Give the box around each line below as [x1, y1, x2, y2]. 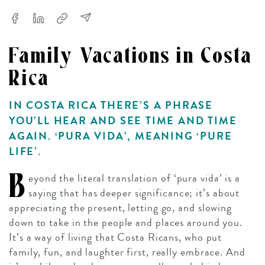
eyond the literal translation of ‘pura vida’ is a [28, 170, 241, 186]
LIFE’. [9, 143, 41, 159]
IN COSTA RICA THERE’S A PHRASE [9, 97, 213, 113]
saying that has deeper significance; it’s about [28, 185, 240, 201]
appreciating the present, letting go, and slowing [9, 199, 232, 215]
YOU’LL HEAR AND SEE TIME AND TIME [9, 112, 237, 128]
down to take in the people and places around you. [9, 214, 243, 230]
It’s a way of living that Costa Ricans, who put [9, 229, 222, 245]
